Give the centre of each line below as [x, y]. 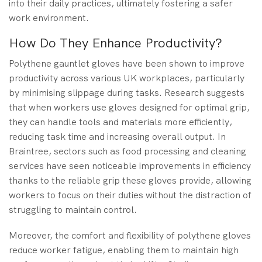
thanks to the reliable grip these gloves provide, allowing [130, 181]
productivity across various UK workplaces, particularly [127, 78]
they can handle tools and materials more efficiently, [120, 122]
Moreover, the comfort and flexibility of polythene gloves [130, 235]
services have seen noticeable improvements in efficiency [130, 166]
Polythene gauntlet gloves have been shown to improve [127, 64]
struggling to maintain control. [73, 210]
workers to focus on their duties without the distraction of [130, 195]
